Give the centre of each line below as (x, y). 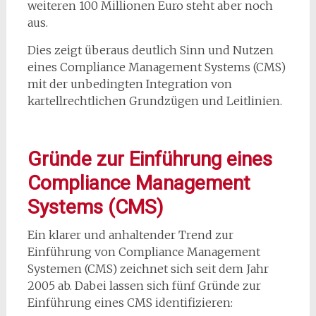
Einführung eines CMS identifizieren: (130, 303)
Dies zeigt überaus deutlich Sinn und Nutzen (150, 50)
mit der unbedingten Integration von (129, 84)
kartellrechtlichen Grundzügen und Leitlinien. (154, 101)
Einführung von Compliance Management (144, 252)
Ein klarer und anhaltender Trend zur (130, 235)
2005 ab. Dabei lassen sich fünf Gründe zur (144, 286)
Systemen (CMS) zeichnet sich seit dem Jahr (148, 269)
